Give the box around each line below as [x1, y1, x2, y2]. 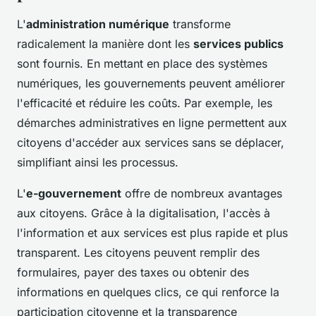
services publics [193, 37, 284, 51]
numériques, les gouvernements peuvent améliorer [17, 76, 285, 91]
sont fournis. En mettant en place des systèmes [17, 56, 267, 71]
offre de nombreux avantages [121, 186, 282, 201]
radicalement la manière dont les [17, 37, 193, 51]
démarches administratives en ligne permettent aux [17, 116, 287, 130]
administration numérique [26, 17, 169, 32]
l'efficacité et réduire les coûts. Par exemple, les [17, 96, 272, 111]
